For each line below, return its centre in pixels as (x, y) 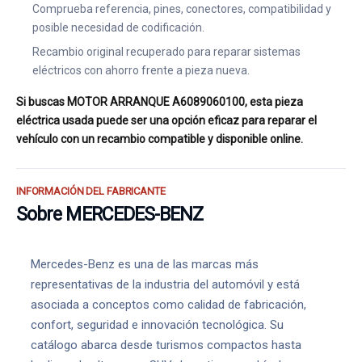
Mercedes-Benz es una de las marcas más (145, 264)
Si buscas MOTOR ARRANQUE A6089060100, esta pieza (160, 102)
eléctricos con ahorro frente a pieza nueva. (141, 70)
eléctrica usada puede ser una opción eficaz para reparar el (166, 120)
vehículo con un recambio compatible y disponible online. (160, 139)
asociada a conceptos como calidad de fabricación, (168, 305)
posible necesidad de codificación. (118, 27)
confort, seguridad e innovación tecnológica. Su (157, 325)
